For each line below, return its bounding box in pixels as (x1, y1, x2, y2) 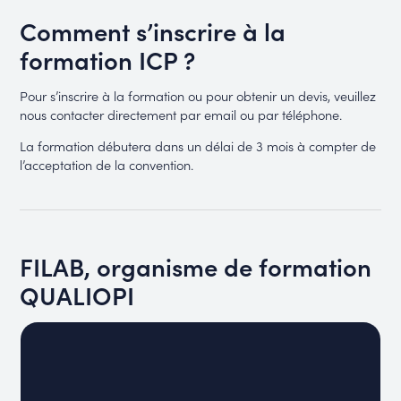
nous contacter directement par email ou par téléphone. (20, 104, 346, 124)
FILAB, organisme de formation (20, 248, 372, 283)
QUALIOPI (20, 277, 135, 311)
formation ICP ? (20, 42, 196, 77)
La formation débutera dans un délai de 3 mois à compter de (20, 136, 377, 156)
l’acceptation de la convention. (20, 155, 194, 175)
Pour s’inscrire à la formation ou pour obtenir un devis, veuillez (20, 85, 377, 105)
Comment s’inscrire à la (20, 13, 286, 48)
